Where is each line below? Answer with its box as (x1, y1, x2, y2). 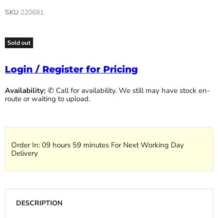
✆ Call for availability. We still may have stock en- (46, 85, 210, 95)
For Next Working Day (111, 140, 184, 150)
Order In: (11, 140, 42, 150)
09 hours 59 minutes (42, 140, 111, 150)
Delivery (11, 148, 38, 158)
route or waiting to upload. (5, 93, 90, 104)
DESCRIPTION (16, 199, 63, 208)
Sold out (7, 39, 31, 47)
